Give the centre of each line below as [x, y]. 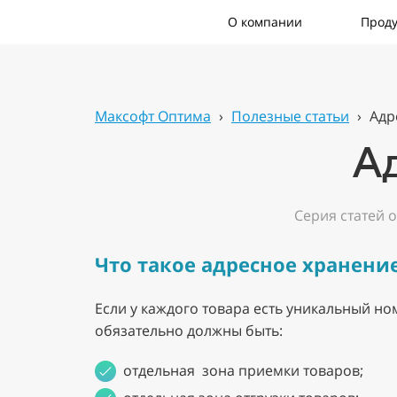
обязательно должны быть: [192, 331]
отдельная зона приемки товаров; [243, 370]
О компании [265, 22]
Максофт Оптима [153, 116]
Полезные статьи [290, 116]
